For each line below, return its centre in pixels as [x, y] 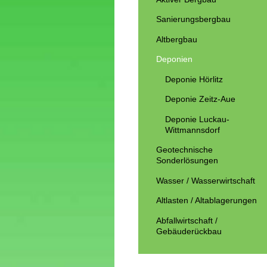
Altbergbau [177, 39]
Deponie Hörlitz [194, 79]
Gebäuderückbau [189, 231]
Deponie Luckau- [197, 119]
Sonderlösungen [187, 161]
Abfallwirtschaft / [187, 220]
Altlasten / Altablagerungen [207, 201]
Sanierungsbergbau [193, 19]
